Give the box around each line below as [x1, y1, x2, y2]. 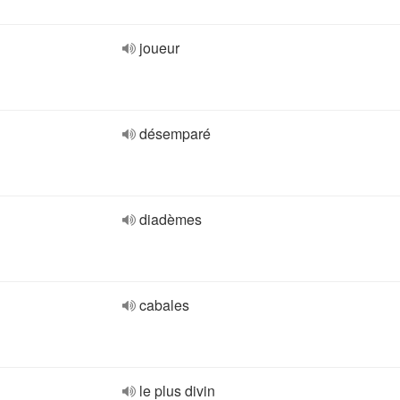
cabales [139, 295, 189, 315]
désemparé [139, 123, 211, 144]
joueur [139, 37, 179, 58]
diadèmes [139, 209, 202, 229]
